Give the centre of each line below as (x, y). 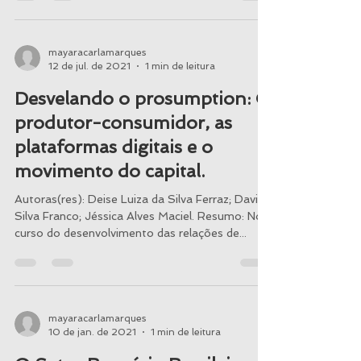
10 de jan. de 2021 (92, 332)
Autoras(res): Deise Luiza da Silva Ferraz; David (139, 199)
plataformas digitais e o (114, 147)
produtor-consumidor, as (123, 122)
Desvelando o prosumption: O (143, 98)
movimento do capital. (110, 171)
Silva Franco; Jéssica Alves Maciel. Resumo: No (139, 216)
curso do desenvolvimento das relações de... (131, 233)
